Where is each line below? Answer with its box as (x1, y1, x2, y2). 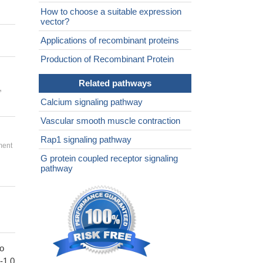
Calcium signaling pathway (41, 97, 143, 107)
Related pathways (79, 78, 151, 89)
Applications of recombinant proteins (41, 35, 179, 46)
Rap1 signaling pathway (41, 134, 131, 145)
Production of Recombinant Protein (41, 54, 174, 65)
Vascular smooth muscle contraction (41, 116, 180, 126)
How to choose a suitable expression (41, 6, 181, 17)
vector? (41, 16, 69, 27)
